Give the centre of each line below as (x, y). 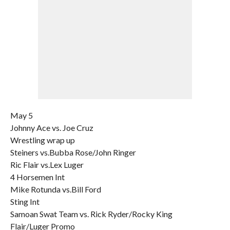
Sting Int (25, 202)
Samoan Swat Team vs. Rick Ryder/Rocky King (91, 214)
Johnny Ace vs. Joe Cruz (52, 128)
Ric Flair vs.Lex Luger (47, 165)
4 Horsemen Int (37, 177)
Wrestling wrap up (42, 140)
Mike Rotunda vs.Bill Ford (55, 189)
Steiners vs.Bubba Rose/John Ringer (73, 152)
